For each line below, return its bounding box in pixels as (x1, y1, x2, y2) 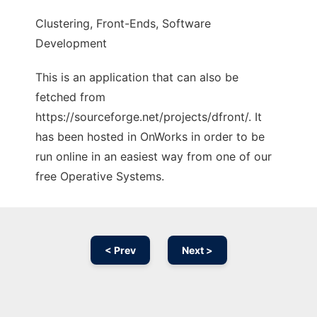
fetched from (35, 90, 105, 105)
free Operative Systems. (35, 169, 164, 184)
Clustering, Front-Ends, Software (35, 16, 211, 31)
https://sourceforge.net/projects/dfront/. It (35, 110, 262, 125)
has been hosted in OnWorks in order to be (35, 129, 265, 144)
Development (35, 36, 107, 51)
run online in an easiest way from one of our (35, 149, 272, 164)
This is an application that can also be (35, 70, 238, 85)
